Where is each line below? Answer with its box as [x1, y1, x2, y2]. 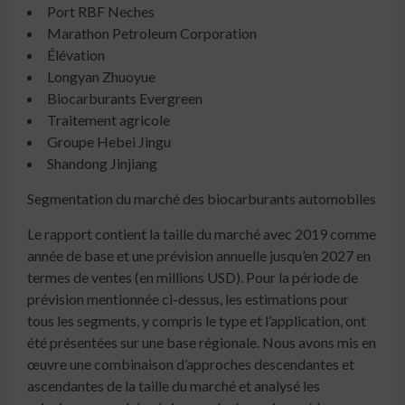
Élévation [47, 46, 105, 64]
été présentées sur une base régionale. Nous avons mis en [27, 334, 376, 352]
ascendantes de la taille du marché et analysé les [27, 377, 320, 395]
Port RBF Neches [47, 3, 155, 21]
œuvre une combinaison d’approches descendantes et [27, 355, 354, 373]
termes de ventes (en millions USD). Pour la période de [27, 268, 358, 287]
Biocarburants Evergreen [47, 89, 202, 108]
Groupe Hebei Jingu [47, 133, 171, 151]
